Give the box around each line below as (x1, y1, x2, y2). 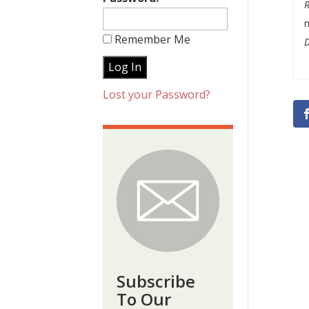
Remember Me (112, 32, 191, 47)
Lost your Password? (103, 87, 211, 102)
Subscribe (117, 270, 196, 293)
